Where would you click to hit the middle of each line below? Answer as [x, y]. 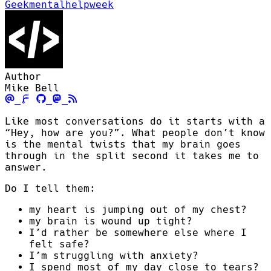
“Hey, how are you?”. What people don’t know [135, 133]
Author [23, 77]
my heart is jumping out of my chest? [138, 210]
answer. [26, 168]
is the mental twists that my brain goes [123, 145]
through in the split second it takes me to [132, 156]
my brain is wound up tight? [111, 221]
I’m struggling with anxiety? [114, 256]
